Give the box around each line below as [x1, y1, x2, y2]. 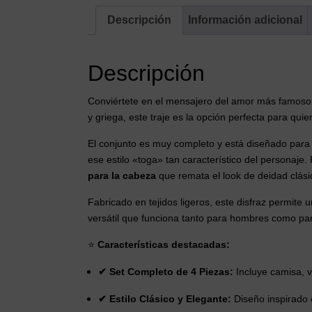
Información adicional [188, 14, 302, 26]
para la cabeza [88, 170, 156, 182]
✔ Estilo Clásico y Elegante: [98, 293, 231, 305]
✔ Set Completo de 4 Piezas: [98, 266, 233, 278]
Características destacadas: [97, 239, 230, 251]
